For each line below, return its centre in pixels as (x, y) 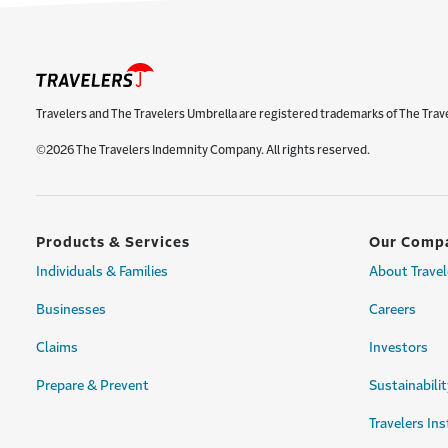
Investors (398, 347)
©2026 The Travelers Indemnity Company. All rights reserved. (203, 150)
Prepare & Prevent (92, 385)
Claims (57, 347)
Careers (392, 309)
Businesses (71, 309)
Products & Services (113, 242)
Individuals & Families (102, 271)
